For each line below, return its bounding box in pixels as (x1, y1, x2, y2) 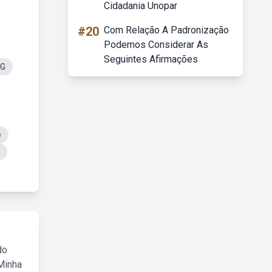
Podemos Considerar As (104, 39, 208, 50)
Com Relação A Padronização (104, 24, 229, 36)
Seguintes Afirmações (104, 53, 198, 65)
